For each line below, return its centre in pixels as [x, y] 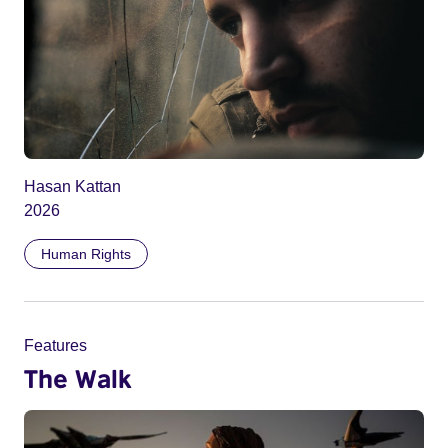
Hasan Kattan [72, 186]
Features [55, 345]
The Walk [78, 377]
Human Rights [86, 253]
